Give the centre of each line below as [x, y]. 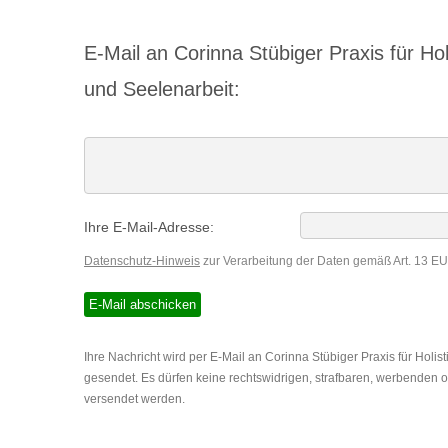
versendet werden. [134, 398]
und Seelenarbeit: [162, 88]
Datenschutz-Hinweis [142, 260]
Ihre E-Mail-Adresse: [149, 226]
